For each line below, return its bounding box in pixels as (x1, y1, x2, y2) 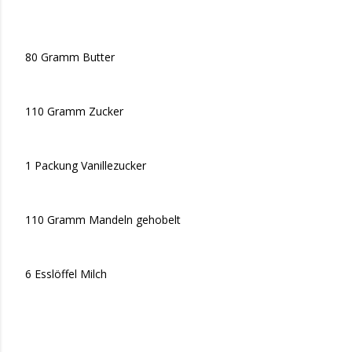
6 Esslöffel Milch (25, 266, 107, 281)
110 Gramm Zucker (25, 103, 123, 119)
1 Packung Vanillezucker (25, 157, 146, 173)
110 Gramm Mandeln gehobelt (25, 211, 181, 227)
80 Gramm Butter (25, 49, 115, 64)
